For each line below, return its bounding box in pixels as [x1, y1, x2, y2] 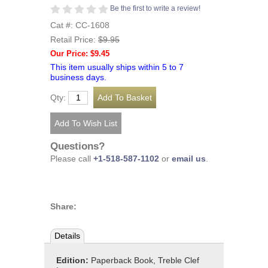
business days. [50, 72, 106, 82]
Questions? [50, 140, 105, 152]
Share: [50, 202, 77, 212]
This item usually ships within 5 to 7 [50, 62, 184, 72]
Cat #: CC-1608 [50, 21, 109, 30]
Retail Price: [50, 35, 98, 44]
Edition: [56, 256, 91, 266]
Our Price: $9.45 [50, 49, 109, 58]
